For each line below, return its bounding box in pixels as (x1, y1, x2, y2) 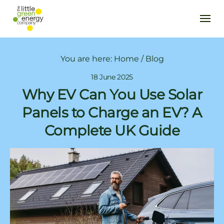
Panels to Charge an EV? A (22, 104, 202, 121)
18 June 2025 (91, 72, 133, 82)
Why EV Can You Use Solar (21, 86, 202, 103)
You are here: (60, 54, 114, 64)
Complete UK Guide (44, 122, 180, 139)
